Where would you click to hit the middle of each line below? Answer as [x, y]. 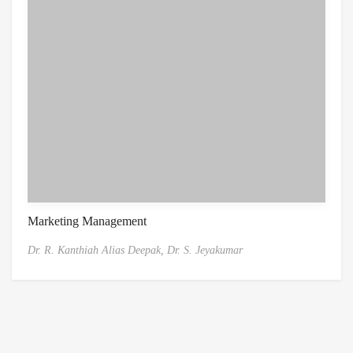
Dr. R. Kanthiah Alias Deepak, [97, 250]
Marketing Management [87, 221]
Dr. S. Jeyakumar [205, 250]
